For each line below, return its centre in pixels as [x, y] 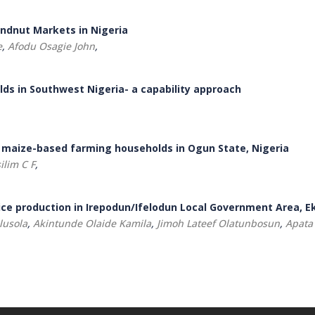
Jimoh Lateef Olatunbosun [218, 223]
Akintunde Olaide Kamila [92, 223]
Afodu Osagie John [51, 46]
